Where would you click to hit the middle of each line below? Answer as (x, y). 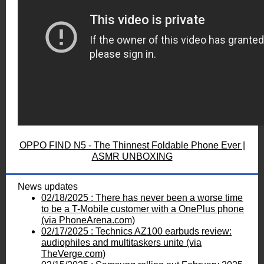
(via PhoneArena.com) (88, 220)
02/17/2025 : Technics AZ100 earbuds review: (136, 231)
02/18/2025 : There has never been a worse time (142, 198)
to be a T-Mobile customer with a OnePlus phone (143, 209)
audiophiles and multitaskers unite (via (121, 242)
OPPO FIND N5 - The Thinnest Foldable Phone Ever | (132, 145)
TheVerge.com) (73, 254)
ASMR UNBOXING (132, 156)
